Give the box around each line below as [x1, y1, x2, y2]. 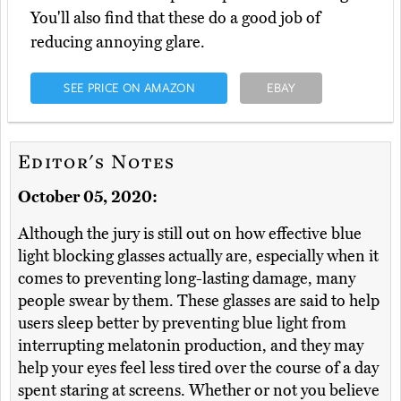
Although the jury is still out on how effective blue [18, 223, 362, 243]
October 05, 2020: [18, 186, 158, 207]
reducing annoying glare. [30, 31, 205, 52]
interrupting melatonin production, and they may [18, 335, 363, 355]
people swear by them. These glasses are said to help [18, 290, 380, 311]
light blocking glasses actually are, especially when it [18, 245, 379, 266]
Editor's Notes [18, 147, 175, 174]
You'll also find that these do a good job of [30, 7, 320, 28]
